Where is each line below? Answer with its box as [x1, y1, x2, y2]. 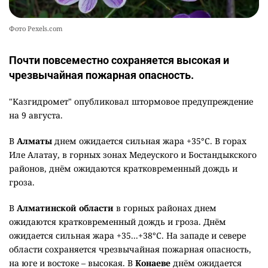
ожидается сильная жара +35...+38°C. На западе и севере [9, 230, 246, 242]
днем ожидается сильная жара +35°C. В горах [52, 135, 246, 147]
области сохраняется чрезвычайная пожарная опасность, [9, 243, 251, 255]
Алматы [17, 135, 52, 147]
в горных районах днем [114, 202, 217, 214]
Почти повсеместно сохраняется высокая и [9, 54, 229, 67]
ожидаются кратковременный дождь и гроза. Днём [9, 216, 226, 228]
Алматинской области [17, 202, 114, 214]
